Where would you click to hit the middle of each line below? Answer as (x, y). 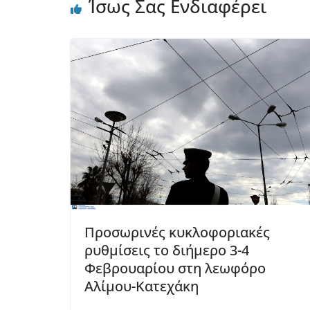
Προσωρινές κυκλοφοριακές (177, 232)
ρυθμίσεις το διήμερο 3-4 (167, 250)
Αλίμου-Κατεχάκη (142, 286)
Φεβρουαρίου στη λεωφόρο (175, 268)
